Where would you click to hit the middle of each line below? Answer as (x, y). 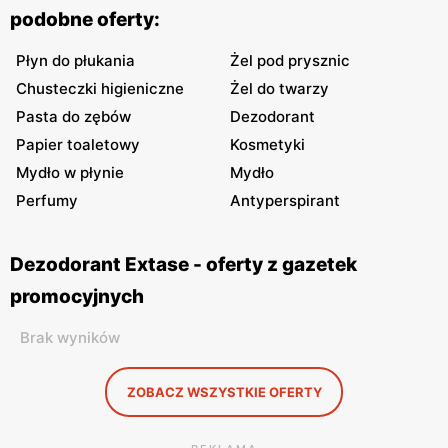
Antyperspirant (285, 200)
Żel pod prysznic (290, 60)
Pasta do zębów (73, 116)
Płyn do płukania (75, 60)
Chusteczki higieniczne (100, 88)
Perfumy (47, 200)
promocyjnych (77, 296)
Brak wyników (70, 337)
